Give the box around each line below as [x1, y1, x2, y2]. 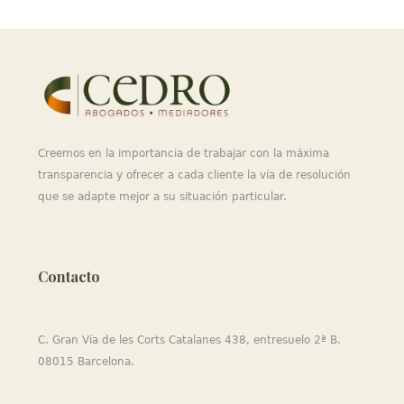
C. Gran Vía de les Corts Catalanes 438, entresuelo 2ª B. [38, 334, 342, 346]
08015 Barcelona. [38, 355, 135, 368]
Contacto [38, 267, 101, 286]
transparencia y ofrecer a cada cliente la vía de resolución [38, 169, 352, 181]
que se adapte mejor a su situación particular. [38, 190, 288, 203]
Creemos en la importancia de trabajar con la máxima [38, 147, 330, 160]
